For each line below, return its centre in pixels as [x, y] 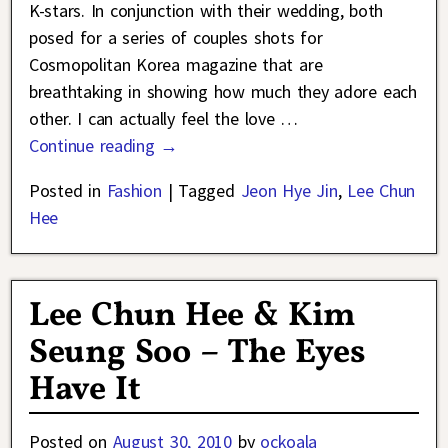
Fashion [134, 191]
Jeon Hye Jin [289, 191]
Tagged [206, 191]
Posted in [65, 191]
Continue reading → [104, 146]
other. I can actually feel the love [155, 119]
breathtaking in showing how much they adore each [223, 92]
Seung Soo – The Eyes [197, 353]
